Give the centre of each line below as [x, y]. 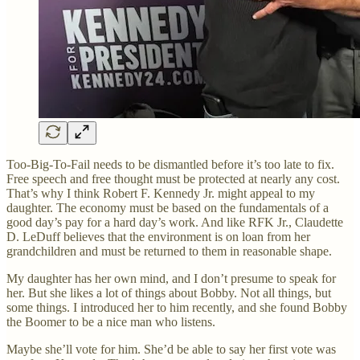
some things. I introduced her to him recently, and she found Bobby [177, 307]
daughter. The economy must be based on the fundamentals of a [168, 207]
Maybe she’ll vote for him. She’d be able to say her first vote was [171, 349]
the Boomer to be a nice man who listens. [111, 321]
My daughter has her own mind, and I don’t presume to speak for [171, 278]
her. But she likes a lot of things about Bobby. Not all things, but [169, 292]
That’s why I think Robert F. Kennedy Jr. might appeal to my [161, 193]
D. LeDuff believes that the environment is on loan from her [158, 236]
